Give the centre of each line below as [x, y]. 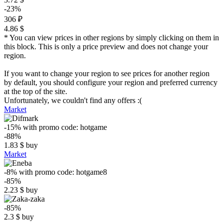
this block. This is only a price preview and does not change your [106, 47]
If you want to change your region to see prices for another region [107, 73]
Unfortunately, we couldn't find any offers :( [73, 100]
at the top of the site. [36, 91]
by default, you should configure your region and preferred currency [111, 82]
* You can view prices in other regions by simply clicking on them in [111, 38]
